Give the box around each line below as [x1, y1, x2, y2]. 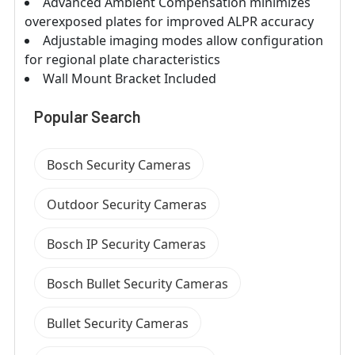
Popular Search [34, 106, 141, 126]
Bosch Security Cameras [47, 155, 191, 174]
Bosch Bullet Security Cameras [47, 274, 228, 292]
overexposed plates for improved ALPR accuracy [25, 12, 314, 30]
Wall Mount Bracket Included [43, 69, 216, 87]
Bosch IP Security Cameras [47, 235, 206, 253]
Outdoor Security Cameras [47, 195, 207, 213]
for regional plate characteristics [25, 50, 220, 68]
